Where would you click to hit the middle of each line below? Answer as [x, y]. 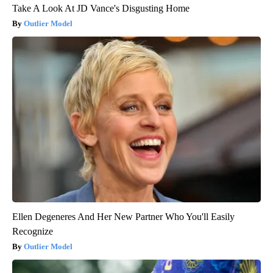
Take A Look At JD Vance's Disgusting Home [101, 8]
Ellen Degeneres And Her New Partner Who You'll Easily [123, 216]
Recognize [33, 231]
